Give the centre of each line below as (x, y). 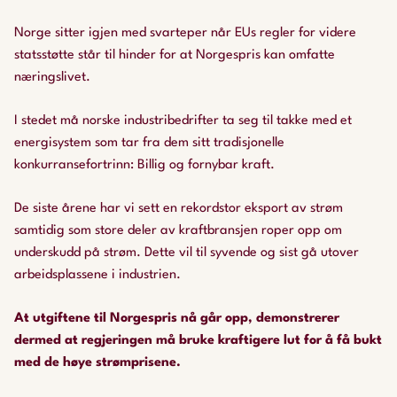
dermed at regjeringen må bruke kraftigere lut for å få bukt (198, 341)
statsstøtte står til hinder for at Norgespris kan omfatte (175, 55)
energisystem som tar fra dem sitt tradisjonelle (149, 143)
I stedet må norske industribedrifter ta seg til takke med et (183, 121)
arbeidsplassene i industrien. (97, 275)
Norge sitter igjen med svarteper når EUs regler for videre (185, 33)
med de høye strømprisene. (97, 363)
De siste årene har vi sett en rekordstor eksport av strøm (179, 209)
